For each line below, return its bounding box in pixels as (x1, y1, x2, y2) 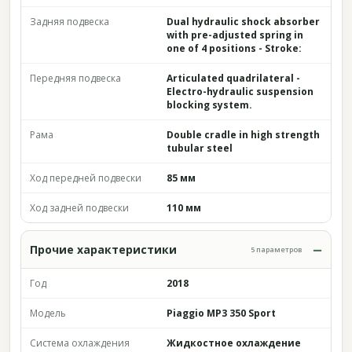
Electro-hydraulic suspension (167, 85, 313, 98)
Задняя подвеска (30, 15, 109, 28)
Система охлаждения (30, 336, 130, 350)
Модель (30, 306, 66, 320)
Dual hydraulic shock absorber (167, 15, 320, 28)
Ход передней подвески (30, 171, 141, 185)
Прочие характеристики (30, 242, 177, 257)
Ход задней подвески (30, 201, 129, 214)
